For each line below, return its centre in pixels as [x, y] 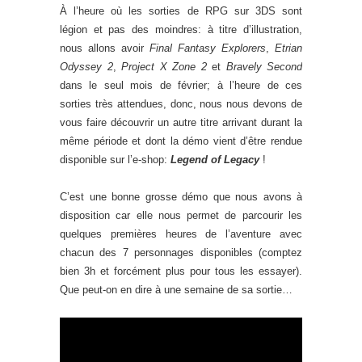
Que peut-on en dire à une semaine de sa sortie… [176, 290]
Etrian [288, 48]
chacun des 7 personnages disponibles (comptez [181, 253]
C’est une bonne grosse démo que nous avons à [181, 197]
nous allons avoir [105, 48]
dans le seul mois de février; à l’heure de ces [181, 86]
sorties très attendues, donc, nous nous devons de [181, 104]
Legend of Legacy [215, 160]
